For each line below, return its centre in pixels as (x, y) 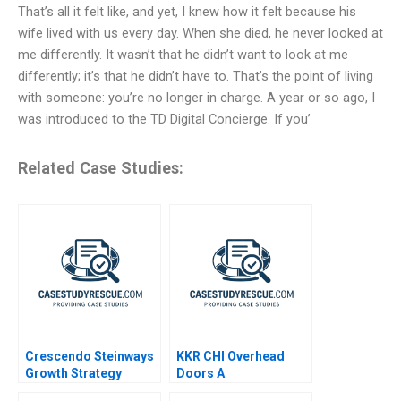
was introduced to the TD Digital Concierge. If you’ (164, 119)
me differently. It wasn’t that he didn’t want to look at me (183, 55)
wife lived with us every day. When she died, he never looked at (200, 34)
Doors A (200, 374)
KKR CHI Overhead (230, 357)
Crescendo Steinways (90, 357)
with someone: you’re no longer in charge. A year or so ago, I (196, 98)
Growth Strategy (73, 374)
